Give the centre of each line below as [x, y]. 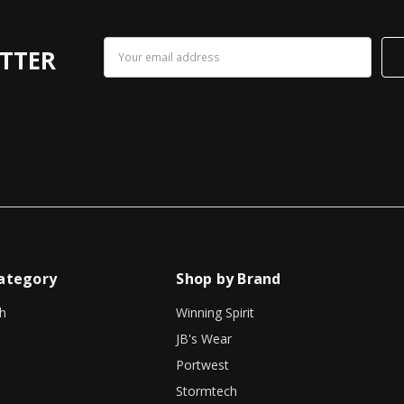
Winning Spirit [216, 313]
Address [127, 66]
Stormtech [207, 391]
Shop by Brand [229, 279]
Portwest [203, 365]
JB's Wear [204, 339]
